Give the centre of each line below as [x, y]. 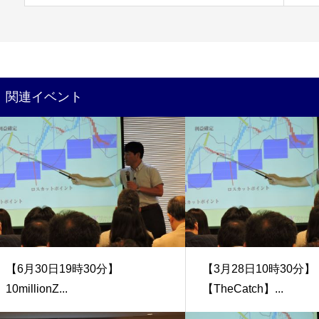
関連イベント [45, 97]
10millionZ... [37, 288]
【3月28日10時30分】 [259, 268]
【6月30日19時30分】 [63, 268]
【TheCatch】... [243, 288]
